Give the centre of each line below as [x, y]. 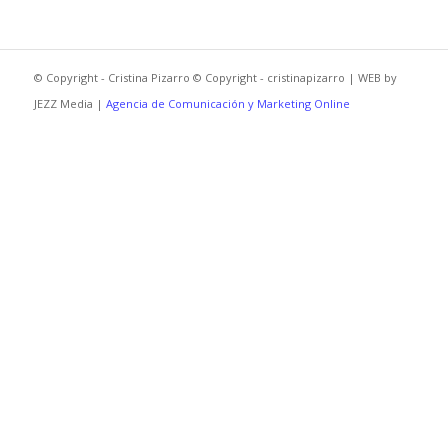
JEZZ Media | [69, 103]
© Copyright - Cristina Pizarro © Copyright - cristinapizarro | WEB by [215, 77]
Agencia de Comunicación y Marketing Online [227, 103]
